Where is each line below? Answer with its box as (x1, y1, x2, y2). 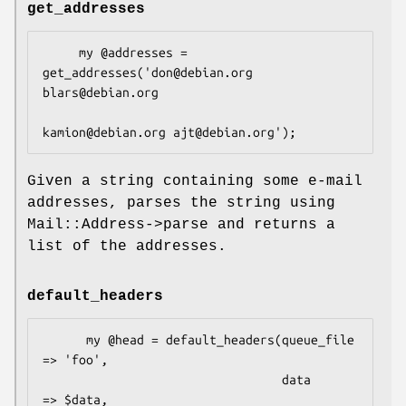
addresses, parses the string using (27, 194, 335, 211)
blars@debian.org (43, 84, 159, 100)
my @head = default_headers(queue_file (43, 332, 86, 347)
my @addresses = (43, 44, 79, 60)
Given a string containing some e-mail (27, 172, 362, 189)
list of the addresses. (27, 237, 227, 255)
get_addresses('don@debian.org (43, 64, 253, 80)
